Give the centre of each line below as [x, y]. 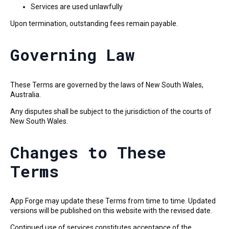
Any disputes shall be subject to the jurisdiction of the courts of [111, 111]
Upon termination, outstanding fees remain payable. [94, 23]
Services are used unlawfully [77, 6]
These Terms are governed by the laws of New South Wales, [107, 85]
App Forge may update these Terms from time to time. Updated [113, 201]
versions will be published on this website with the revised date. [111, 211]
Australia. [26, 94]
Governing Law [73, 55]
